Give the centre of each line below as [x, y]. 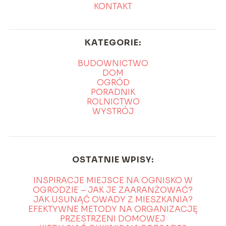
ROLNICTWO [113, 102]
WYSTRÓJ [113, 111]
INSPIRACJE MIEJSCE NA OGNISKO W [113, 181]
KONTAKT [113, 7]
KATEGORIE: [113, 43]
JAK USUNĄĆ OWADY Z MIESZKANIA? [113, 200]
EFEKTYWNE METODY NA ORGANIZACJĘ [113, 209]
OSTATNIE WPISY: [113, 160]
